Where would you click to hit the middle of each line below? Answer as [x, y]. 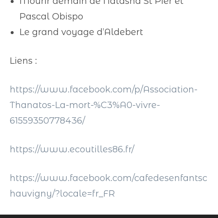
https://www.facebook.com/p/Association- [104, 90]
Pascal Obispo [51, 17]
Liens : [23, 61]
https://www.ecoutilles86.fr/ [72, 149]
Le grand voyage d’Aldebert [81, 32]
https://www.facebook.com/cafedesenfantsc [109, 178]
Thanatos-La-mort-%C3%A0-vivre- [85, 105]
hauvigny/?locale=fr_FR [62, 194]
